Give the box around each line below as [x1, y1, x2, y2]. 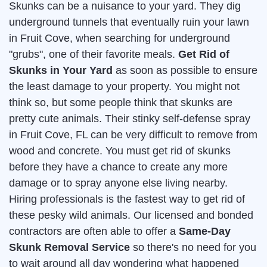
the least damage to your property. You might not [9, 80, 240, 93]
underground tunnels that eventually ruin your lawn [9, 16, 249, 29]
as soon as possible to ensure [113, 64, 257, 77]
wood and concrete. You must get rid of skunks [9, 145, 231, 157]
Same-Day [179, 225, 231, 238]
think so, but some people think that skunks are [9, 97, 232, 109]
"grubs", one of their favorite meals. [9, 48, 178, 61]
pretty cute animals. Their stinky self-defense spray [9, 113, 250, 125]
